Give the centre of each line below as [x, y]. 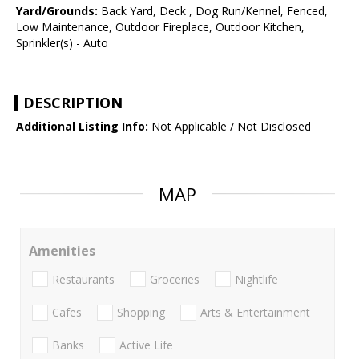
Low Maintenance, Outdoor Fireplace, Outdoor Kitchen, [160, 27]
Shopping [141, 312]
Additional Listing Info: [82, 127]
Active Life [146, 345]
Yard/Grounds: [57, 11]
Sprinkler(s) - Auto [62, 43]
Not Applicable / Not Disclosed [230, 127]
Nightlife [256, 279]
